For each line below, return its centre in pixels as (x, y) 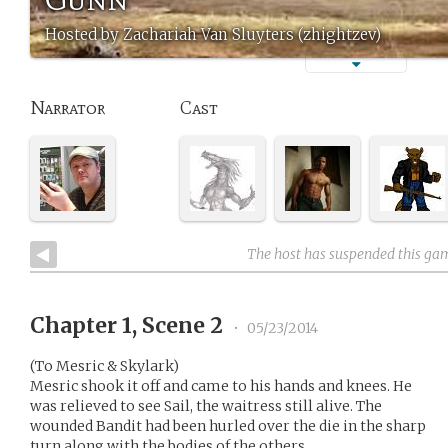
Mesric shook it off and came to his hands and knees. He (221, 386)
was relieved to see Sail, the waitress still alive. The (206, 406)
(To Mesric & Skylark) (104, 366)
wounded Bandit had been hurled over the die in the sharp (228, 426)
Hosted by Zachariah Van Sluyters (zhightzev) (213, 34)
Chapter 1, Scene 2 (129, 325)
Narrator (67, 108)
